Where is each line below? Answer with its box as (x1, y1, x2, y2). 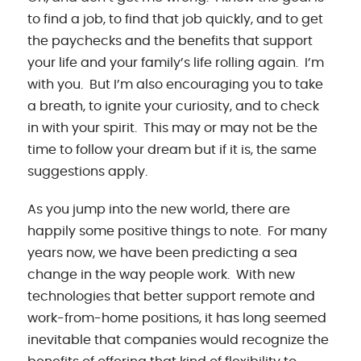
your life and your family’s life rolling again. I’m (27, 56, 325, 69)
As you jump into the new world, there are (27, 202, 291, 216)
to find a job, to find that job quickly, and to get (27, 12, 324, 26)
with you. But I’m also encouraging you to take (27, 77, 324, 91)
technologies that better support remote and (27, 289, 316, 303)
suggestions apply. (27, 164, 151, 178)
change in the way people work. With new (27, 268, 296, 281)
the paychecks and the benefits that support (27, 34, 313, 48)
